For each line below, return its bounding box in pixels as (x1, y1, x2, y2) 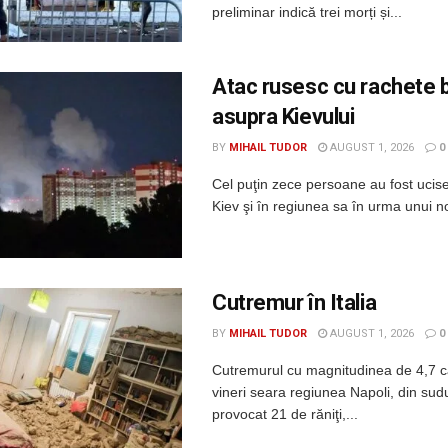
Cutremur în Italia (212, 290, 377, 315)
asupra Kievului (212, 104, 355, 130)
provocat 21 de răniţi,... (212, 406, 358, 422)
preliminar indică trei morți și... (212, 4, 402, 21)
